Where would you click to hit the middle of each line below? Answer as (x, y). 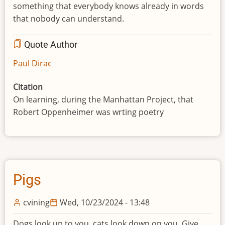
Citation (28, 87)
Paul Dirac (32, 63)
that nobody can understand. (69, 18)
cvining (36, 203)
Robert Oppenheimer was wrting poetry (88, 112)
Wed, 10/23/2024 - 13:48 (105, 203)
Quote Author (50, 44)
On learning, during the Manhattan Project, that (103, 99)
